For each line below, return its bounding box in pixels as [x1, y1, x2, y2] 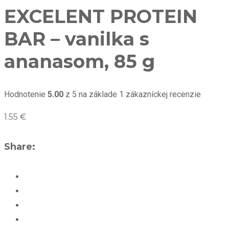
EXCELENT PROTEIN [4, 5, 197, 28]
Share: [4, 141, 35, 153]
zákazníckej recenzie [124, 89, 201, 100]
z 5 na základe [63, 89, 119, 100]
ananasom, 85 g [4, 50, 155, 73]
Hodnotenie [4, 89, 48, 100]
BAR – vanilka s [4, 27, 149, 50]
